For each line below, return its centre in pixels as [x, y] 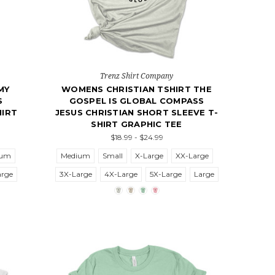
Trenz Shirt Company [137, 76]
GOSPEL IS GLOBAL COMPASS [137, 101]
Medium [76, 156]
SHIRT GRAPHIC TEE [137, 124]
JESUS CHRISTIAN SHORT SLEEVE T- [137, 113]
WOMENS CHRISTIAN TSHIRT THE [137, 89]
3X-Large [76, 174]
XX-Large [192, 156]
